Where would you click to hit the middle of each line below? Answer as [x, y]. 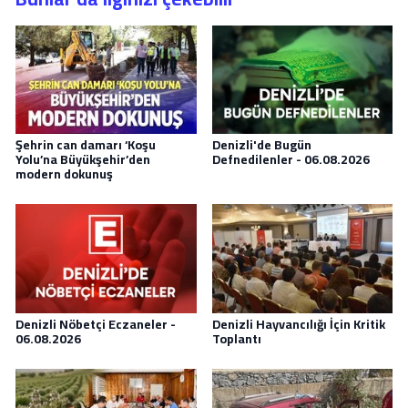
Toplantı [236, 338]
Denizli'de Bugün [261, 144]
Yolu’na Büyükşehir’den [83, 159]
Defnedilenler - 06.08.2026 [291, 159]
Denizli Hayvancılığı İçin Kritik [298, 324]
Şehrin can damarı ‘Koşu [86, 144]
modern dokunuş [64, 173]
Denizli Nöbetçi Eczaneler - [96, 324]
